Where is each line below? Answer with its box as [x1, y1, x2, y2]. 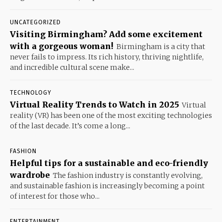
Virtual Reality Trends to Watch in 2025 [10, 100, 179, 110]
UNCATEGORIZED [10, 19, 61, 26]
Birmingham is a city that [116, 42, 205, 52]
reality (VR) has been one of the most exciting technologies [10, 111, 212, 120]
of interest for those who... [10, 192, 100, 201]
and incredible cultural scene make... [10, 63, 134, 72]
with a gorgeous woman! [10, 41, 113, 52]
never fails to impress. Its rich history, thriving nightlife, [10, 53, 204, 62]
